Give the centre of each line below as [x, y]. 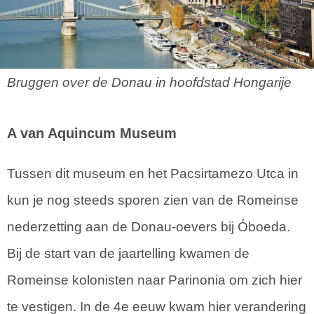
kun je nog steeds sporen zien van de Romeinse [153, 200]
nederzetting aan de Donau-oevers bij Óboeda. [149, 226]
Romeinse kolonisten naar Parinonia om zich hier [155, 280]
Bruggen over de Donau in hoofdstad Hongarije [149, 82]
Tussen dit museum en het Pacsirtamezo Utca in [153, 173]
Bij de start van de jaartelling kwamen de [128, 253]
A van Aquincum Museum [92, 133]
